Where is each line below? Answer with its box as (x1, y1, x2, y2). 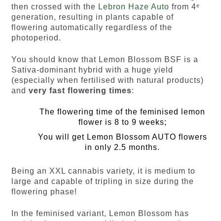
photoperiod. (11, 34, 61, 42)
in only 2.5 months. (85, 143, 160, 152)
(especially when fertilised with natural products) (11, 75, 204, 84)
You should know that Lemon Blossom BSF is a (11, 55, 198, 64)
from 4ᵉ (169, 2, 200, 11)
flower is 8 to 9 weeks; (78, 118, 167, 127)
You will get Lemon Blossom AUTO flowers (37, 133, 207, 142)
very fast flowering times (28, 86, 132, 95)
